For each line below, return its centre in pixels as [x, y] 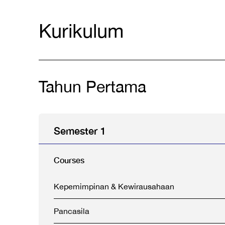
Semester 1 [80, 131]
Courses [69, 160]
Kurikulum [81, 31]
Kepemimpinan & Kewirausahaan [114, 186]
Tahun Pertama [92, 87]
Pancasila [72, 211]
